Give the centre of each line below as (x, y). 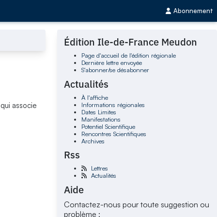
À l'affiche (94, 97)
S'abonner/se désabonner (115, 70)
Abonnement (193, 11)
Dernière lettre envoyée (111, 63)
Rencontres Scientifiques (114, 133)
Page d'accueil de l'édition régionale (128, 55)
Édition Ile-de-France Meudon (131, 42)
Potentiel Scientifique (108, 126)
